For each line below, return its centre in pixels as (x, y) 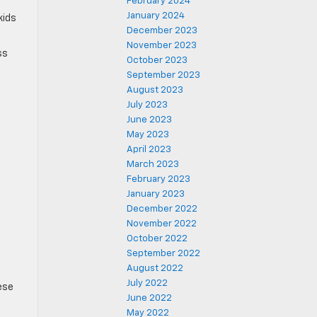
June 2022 (149, 298)
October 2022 (157, 239)
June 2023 (149, 120)
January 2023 (156, 194)
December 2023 (162, 31)
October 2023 (157, 60)
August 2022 (155, 269)
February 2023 (158, 179)
